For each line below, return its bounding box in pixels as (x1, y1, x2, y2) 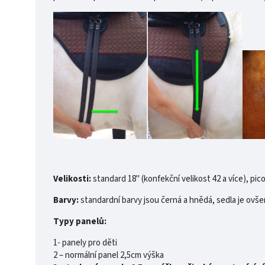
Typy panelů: (53, 215, 106, 228)
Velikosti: (53, 172, 91, 185)
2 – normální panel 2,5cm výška (53, 248, 164, 261)
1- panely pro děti (53, 236, 117, 249)
